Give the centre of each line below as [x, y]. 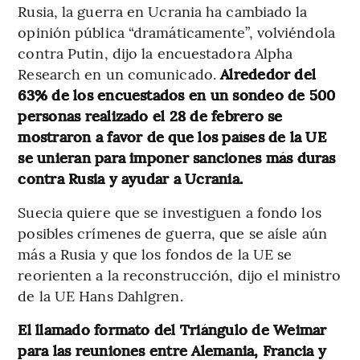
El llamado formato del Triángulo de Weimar [172, 329]
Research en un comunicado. [119, 73]
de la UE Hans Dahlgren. [100, 295]
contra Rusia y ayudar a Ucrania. [131, 178]
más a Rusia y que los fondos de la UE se [155, 253]
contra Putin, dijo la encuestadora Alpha [155, 52]
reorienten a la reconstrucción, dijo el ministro [180, 274]
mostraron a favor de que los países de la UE [172, 136]
